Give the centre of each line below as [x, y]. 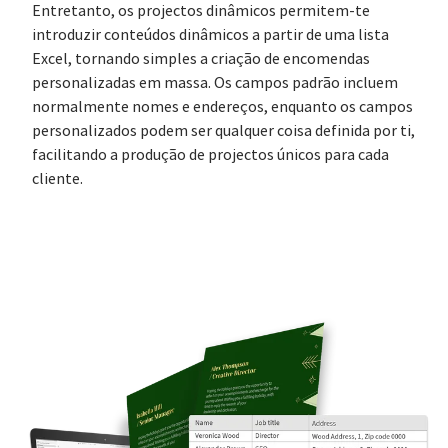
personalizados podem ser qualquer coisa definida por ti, [223, 131]
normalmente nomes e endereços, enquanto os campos [222, 107]
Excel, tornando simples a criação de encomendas [201, 59]
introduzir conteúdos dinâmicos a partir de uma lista [210, 35]
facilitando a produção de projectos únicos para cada [210, 155]
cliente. [57, 179]
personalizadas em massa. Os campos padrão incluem [215, 83]
